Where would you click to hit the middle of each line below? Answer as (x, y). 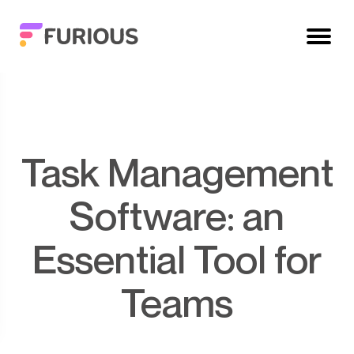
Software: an (177, 215)
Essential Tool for (177, 258)
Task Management (31, 171)
